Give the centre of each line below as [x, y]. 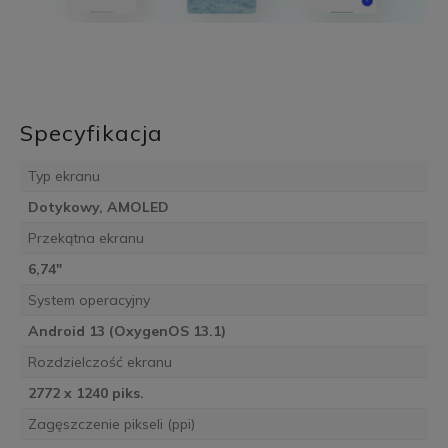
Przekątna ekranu [85, 237]
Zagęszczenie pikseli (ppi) [111, 423]
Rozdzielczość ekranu [99, 361]
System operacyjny [88, 299]
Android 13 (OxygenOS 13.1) [126, 330]
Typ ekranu [63, 175]
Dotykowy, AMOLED [98, 206]
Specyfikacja [91, 132]
